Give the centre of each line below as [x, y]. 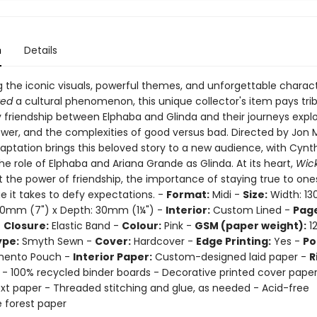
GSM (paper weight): [250, 226]
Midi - [226, 195]
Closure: [26, 226]
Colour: [141, 226]
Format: [188, 195]
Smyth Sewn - [57, 241]
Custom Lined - [251, 210]
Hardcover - [163, 241]
